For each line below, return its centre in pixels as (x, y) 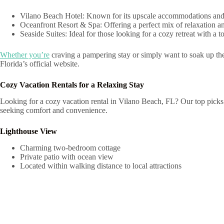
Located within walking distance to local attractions (101, 165)
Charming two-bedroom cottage (70, 147)
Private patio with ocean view (67, 156)
